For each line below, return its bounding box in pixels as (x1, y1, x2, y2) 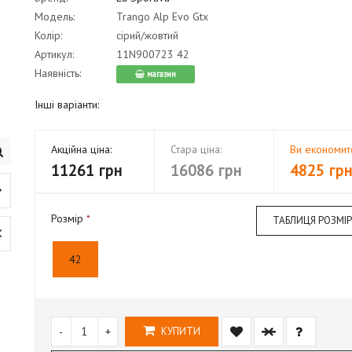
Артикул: (34, 46, 74, 61)
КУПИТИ (158, 324, 200, 338)
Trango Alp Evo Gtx (115, 9, 208, 24)
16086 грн (170, 159, 241, 181)
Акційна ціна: (50, 141, 112, 156)
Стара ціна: (170, 141, 222, 156)
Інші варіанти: (34, 97, 99, 112)
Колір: (34, 27, 62, 42)
